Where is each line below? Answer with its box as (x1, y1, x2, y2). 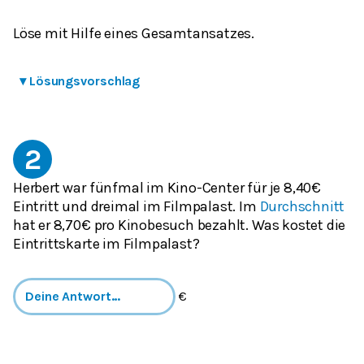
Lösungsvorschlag (28, 72, 141, 89)
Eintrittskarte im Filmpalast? (13, 234, 200, 253)
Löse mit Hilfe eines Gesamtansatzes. (13, 24, 255, 42)
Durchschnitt (259, 197, 345, 215)
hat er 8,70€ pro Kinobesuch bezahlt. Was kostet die (13, 215, 346, 234)
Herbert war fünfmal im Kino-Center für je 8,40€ (13, 178, 321, 197)
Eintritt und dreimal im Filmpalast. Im (13, 197, 260, 215)
